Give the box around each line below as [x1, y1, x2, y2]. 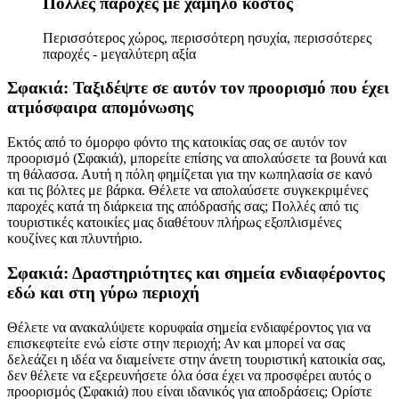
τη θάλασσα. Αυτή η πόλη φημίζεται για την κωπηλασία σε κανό [7, 167, 372, 183]
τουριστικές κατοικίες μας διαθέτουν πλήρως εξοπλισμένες [7, 215, 341, 231]
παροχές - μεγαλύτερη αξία [43, 45, 196, 61]
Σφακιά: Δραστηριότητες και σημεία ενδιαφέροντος [7, 263, 385, 282]
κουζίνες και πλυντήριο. [7, 231, 142, 247]
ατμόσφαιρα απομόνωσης [7, 98, 193, 118]
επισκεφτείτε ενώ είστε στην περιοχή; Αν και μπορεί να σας [7, 335, 345, 351]
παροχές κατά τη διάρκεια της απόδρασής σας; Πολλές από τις [7, 199, 358, 215]
